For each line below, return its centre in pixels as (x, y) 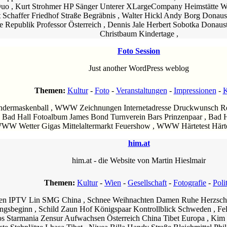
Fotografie (190, 182)
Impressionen (195, 90)
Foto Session (139, 51)
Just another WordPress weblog (139, 68)
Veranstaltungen (141, 90)
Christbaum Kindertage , (139, 33)
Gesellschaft (147, 182)
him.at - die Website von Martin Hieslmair (139, 160)
